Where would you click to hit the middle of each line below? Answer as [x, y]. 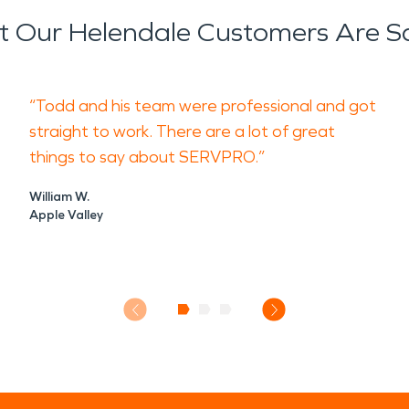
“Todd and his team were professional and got [203, 106]
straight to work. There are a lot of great [182, 131]
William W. [59, 197]
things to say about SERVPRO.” [147, 157]
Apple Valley [66, 215]
